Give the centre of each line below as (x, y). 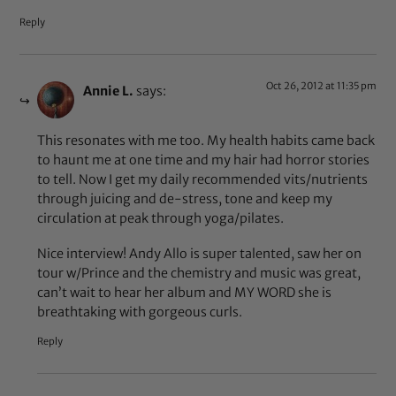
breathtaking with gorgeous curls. (140, 312)
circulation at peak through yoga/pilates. (161, 219)
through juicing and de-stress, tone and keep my (185, 199)
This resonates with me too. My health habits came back (206, 141)
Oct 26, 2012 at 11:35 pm (321, 85)
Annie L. (109, 91)
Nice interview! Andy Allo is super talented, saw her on (200, 253)
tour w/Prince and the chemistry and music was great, (199, 273)
